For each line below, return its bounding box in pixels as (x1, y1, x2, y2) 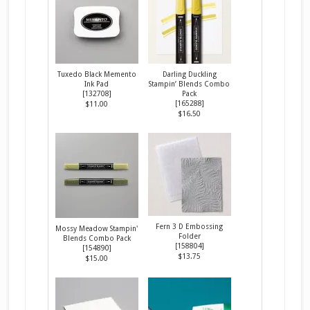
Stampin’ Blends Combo (149, 79, 230, 88)
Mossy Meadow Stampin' (55, 224, 138, 232)
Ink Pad (84, 79, 109, 88)
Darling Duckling (162, 69, 217, 78)
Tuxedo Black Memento (57, 69, 136, 78)
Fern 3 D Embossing (156, 221, 224, 230)
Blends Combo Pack (62, 233, 131, 242)
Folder (178, 231, 201, 240)
